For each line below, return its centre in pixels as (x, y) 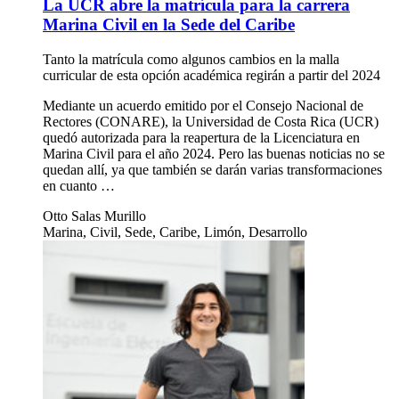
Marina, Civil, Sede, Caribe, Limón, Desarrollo (175, 232)
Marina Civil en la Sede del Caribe (169, 24)
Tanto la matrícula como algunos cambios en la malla (191, 59)
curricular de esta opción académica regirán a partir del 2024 (212, 75)
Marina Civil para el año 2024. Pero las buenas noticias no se (214, 153)
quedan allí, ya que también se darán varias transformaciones (212, 169)
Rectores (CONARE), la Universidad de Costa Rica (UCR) (211, 121)
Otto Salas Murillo (94, 216)
